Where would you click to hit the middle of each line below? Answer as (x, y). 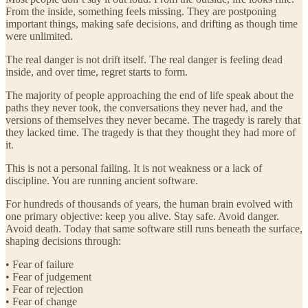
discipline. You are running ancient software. (102, 180)
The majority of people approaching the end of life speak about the (150, 95)
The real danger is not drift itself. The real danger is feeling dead (144, 59)
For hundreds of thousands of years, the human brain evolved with (149, 203)
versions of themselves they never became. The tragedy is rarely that (153, 120)
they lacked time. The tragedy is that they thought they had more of (151, 132)
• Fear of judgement (48, 276)
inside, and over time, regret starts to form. (97, 71)
